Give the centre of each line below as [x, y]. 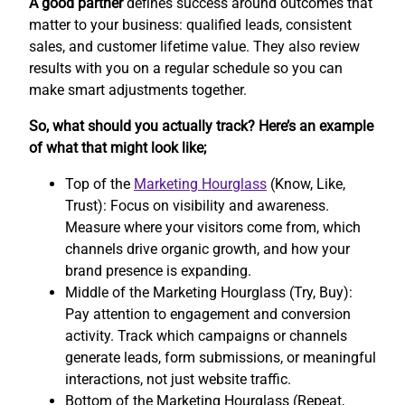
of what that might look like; [118, 147]
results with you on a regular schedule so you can [186, 68]
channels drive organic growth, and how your [207, 249]
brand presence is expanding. [158, 270]
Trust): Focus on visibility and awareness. [197, 205]
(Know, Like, [306, 184]
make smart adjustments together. [138, 89]
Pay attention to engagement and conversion [208, 314]
